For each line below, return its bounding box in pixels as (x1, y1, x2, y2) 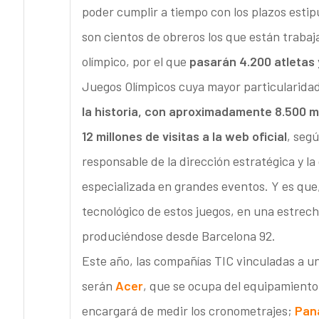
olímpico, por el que (81, 53, 189, 70)
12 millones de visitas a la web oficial (81, 128, 287, 145)
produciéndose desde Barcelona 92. (81, 228, 276, 244)
